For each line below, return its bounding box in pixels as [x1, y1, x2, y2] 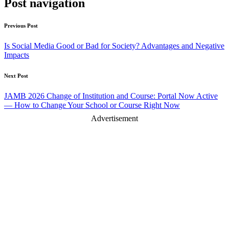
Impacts [4, 51, 29, 60]
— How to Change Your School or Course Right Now [4, 101, 180, 110]
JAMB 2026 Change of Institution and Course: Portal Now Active [4, 91, 218, 101]
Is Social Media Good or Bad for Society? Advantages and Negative [4, 41, 224, 51]
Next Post [4, 73, 28, 79]
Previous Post [4, 22, 38, 29]
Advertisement [91, 114, 138, 123]
